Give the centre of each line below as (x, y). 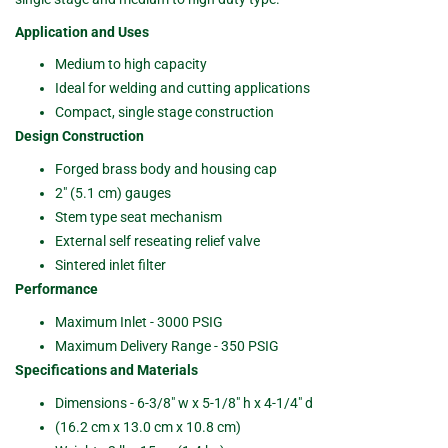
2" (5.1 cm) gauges (113, 193)
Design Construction (79, 136)
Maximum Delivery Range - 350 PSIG (167, 346)
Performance (56, 289)
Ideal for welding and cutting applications (182, 88)
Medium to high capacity (131, 64)
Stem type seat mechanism (138, 217)
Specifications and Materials (106, 370)
